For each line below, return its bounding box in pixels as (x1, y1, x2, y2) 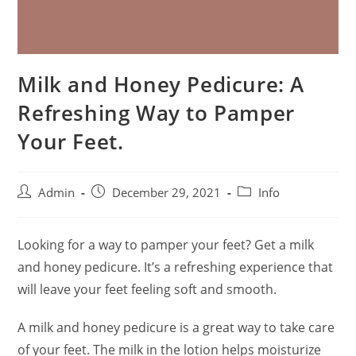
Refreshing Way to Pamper (17, 99, 295, 128)
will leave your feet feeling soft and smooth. (17, 281, 277, 299)
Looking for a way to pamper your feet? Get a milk (17, 236, 315, 254)
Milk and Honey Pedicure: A (17, 70, 305, 99)
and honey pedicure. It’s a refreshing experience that (17, 258, 334, 277)
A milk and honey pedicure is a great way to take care (17, 319, 335, 337)
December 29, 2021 (112, 185, 222, 201)
